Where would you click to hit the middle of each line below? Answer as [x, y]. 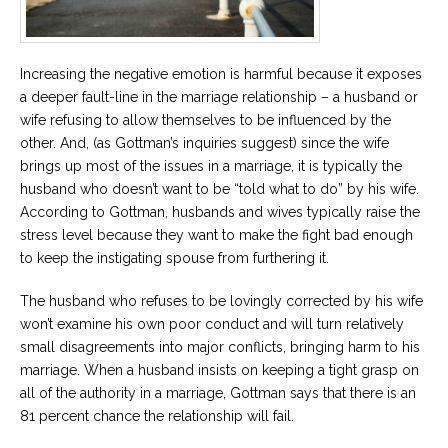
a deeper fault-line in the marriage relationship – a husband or [219, 97]
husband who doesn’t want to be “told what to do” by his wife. [219, 189]
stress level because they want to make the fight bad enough [216, 235]
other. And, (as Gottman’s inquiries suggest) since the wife [204, 143]
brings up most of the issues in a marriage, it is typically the [211, 166]
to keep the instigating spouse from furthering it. [174, 258]
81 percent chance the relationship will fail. [157, 416]
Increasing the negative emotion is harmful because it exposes [221, 74]
